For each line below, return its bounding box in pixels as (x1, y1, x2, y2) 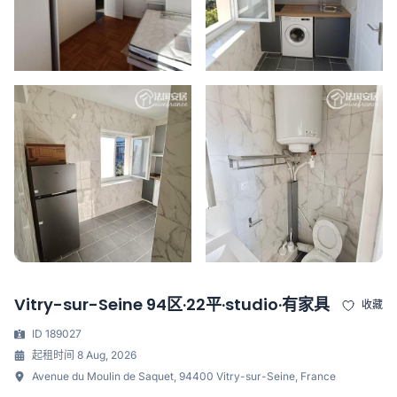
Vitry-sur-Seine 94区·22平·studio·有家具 (14, 293, 330, 316)
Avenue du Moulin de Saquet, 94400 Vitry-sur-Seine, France (32, 369, 336, 383)
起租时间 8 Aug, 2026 (32, 347, 136, 362)
